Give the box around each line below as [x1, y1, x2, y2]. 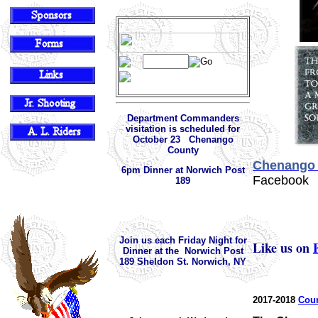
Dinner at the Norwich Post [122, 245, 243, 256]
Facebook [253, 173, 309, 187]
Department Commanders [126, 112, 239, 124]
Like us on [253, 238, 313, 257]
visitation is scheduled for [126, 123, 240, 134]
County [167, 144, 199, 155]
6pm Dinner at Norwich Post [121, 164, 245, 175]
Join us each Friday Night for [119, 234, 247, 246]
